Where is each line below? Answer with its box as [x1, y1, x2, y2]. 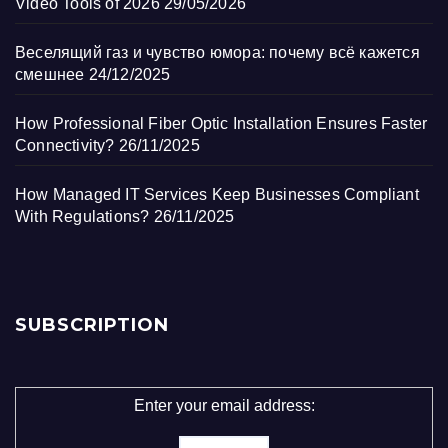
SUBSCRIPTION [15, 313, 169, 336]
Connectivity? [15, 136, 115, 154]
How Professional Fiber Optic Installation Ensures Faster [15, 114, 428, 132]
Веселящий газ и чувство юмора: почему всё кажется [15, 43, 420, 61]
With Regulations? [15, 207, 150, 225]
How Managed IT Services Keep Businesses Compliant [15, 185, 419, 203]
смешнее [15, 65, 85, 83]
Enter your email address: [133, 396, 315, 414]
